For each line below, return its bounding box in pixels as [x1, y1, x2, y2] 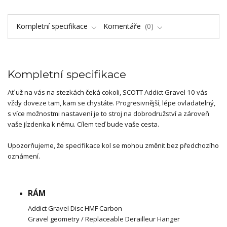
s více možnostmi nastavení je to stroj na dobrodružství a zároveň [8, 108, 209, 118]
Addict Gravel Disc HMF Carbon [28, 203, 122, 213]
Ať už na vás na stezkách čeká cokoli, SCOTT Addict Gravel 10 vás [8, 87, 208, 97]
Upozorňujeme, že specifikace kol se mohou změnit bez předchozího [8, 140, 219, 150]
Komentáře [103, 21, 143, 31]
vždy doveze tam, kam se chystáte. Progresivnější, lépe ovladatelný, [8, 98, 215, 107]
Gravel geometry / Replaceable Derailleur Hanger [28, 214, 180, 223]
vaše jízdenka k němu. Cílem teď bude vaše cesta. [8, 119, 159, 129]
